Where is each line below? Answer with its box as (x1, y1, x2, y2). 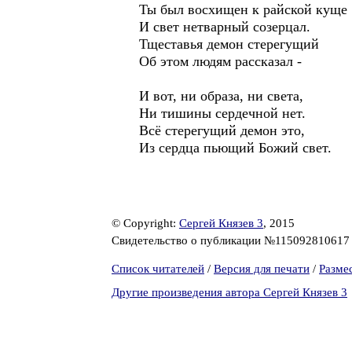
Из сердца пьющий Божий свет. (139, 140, 332, 156)
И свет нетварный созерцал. (139, 19, 310, 35)
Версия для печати (214, 262, 310, 275)
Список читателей (112, 262, 204, 275)
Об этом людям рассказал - (139, 53, 302, 69)
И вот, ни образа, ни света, (139, 88, 303, 104)
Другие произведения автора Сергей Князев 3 (112, 286, 347, 299)
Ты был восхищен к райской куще (139, 2, 347, 17)
